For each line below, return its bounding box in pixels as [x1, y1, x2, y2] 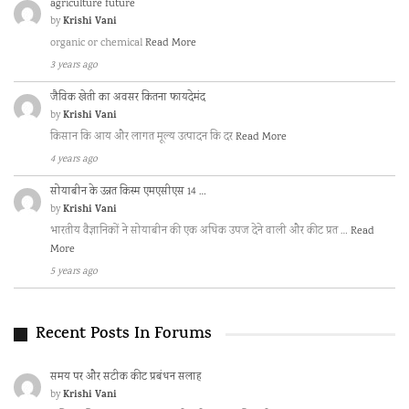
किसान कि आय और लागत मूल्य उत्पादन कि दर [50, 129, 236, 145]
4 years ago [50, 152, 98, 167]
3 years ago [50, 58, 98, 73]
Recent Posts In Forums [36, 321, 212, 348]
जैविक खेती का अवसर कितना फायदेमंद [50, 89, 205, 106]
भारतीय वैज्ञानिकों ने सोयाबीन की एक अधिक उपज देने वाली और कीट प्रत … [50, 223, 351, 239]
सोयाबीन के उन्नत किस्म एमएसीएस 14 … [50, 184, 206, 200]
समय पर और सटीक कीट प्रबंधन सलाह [50, 370, 201, 386]
